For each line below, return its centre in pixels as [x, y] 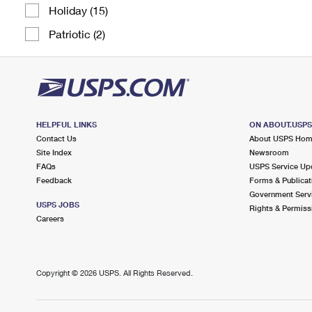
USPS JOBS [58, 204]
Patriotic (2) [77, 34]
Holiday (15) [78, 10]
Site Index [54, 152]
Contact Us [56, 138]
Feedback [54, 180]
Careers [50, 218]
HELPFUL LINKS [67, 124]
